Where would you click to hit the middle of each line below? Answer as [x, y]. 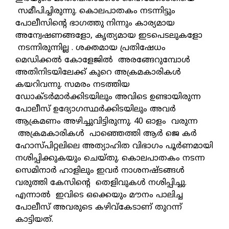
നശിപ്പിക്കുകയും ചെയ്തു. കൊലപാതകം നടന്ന [110, 159]
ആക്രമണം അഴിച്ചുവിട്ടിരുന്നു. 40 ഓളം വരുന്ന [107, 122]
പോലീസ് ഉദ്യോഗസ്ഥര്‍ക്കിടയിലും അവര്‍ [96, 110]
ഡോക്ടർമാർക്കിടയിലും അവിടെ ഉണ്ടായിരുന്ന [108, 97]
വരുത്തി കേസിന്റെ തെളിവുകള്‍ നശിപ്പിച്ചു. [101, 183]
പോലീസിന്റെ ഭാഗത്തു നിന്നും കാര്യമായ [95, 24]
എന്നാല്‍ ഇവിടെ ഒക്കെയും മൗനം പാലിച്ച [99, 196]
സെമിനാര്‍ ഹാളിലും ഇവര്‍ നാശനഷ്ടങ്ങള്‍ [100, 171]
